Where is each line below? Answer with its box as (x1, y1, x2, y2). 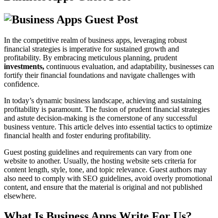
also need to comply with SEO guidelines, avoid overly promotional (4, 174, 212, 182)
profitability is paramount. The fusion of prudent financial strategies (4, 105, 210, 113)
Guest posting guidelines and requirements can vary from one (4, 147, 192, 156)
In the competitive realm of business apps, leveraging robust (4, 36, 187, 44)
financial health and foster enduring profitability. (4, 131, 151, 140)
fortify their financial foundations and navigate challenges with (4, 71, 195, 79)
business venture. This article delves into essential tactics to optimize (4, 122, 212, 131)
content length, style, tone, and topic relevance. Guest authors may (4, 165, 207, 174)
